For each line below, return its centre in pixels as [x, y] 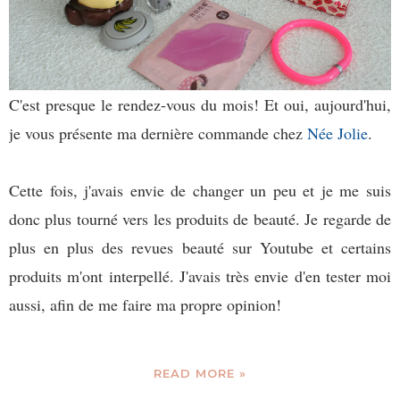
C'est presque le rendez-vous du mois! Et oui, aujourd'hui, [200, 105]
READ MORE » [200, 374]
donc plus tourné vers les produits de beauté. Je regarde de [200, 219]
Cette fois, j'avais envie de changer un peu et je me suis [200, 191]
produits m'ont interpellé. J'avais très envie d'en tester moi [200, 276]
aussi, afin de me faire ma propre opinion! [145, 305]
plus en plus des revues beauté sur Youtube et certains [200, 248]
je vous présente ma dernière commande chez [158, 133]
